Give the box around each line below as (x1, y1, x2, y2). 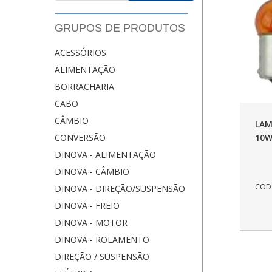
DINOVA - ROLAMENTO (55, 233, 149, 245)
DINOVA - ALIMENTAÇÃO (55, 148, 156, 160)
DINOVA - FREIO (55, 199, 120, 211)
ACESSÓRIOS (55, 46, 106, 58)
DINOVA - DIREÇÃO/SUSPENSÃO (55, 182, 185, 194)
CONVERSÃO (55, 131, 106, 143)
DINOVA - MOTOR (55, 216, 127, 228)
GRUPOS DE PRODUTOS (55, 21, 185, 34)
